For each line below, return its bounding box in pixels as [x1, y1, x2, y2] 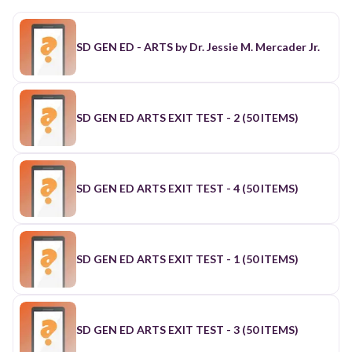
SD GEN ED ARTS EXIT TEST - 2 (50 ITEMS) [76, 110, 299, 124]
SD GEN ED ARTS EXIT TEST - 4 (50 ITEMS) [76, 181, 299, 195]
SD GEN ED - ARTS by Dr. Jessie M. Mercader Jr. [76, 39, 320, 53]
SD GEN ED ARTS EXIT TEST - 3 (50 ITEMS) [76, 322, 299, 336]
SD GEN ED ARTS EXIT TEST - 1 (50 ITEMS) [76, 251, 299, 266]
